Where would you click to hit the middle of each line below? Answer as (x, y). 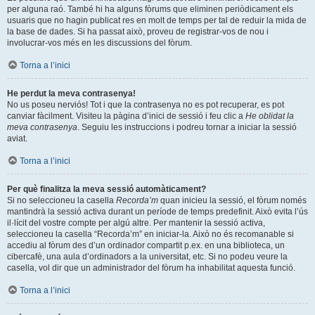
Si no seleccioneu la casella (62, 200)
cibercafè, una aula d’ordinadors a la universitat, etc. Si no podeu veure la (147, 256)
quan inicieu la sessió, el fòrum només (232, 200)
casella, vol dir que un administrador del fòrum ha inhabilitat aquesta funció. (151, 268)
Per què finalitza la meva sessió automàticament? (107, 189)
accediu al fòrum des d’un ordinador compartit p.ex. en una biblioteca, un (146, 245)
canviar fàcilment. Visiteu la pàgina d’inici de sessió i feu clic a (126, 116)
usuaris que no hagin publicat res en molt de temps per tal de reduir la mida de (157, 20)
